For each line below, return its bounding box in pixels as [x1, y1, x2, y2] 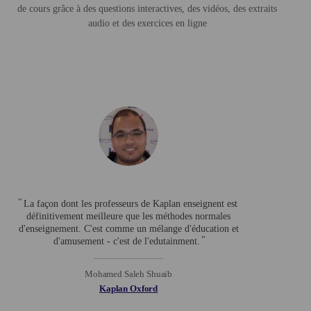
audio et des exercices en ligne [87, 18, 207, 29]
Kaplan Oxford [99, 283, 158, 294]
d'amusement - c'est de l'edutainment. [53, 236, 201, 247]
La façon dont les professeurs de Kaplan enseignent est [23, 199, 237, 210]
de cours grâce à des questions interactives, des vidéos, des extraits [17, 3, 278, 15]
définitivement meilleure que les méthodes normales [26, 211, 231, 222]
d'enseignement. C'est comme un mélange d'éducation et [18, 224, 239, 235]
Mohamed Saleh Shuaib [84, 269, 173, 280]
